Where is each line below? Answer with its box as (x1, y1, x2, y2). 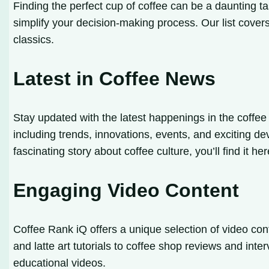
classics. (13, 33, 55, 46)
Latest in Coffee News (13, 67, 216, 89)
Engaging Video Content (13, 179, 240, 201)
